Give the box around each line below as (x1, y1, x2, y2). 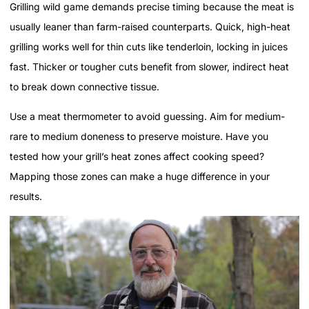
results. (10, 190, 42, 202)
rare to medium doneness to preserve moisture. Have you (10, 130, 268, 142)
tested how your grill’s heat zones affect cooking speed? (10, 150, 264, 162)
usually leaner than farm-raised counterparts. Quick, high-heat (10, 20, 290, 32)
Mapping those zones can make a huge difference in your (10, 170, 270, 182)
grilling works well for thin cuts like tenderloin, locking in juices (10, 40, 288, 52)
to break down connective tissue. (10, 80, 159, 92)
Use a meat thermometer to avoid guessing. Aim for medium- (10, 110, 285, 122)
